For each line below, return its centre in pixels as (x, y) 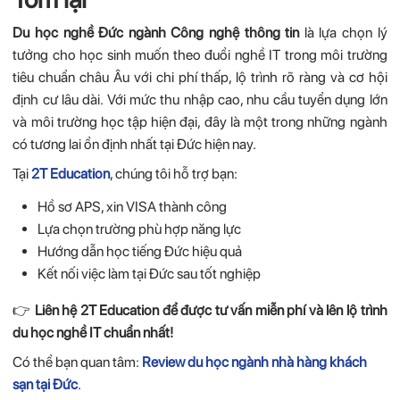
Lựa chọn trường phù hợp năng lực (139, 229)
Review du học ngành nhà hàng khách (255, 362)
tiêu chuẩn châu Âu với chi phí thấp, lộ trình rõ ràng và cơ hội (200, 77)
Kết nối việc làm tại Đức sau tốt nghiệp (149, 274)
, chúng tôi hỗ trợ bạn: (174, 173)
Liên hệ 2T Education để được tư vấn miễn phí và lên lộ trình (211, 311)
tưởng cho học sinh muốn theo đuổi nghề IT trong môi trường (200, 54)
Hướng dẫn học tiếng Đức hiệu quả (139, 252)
